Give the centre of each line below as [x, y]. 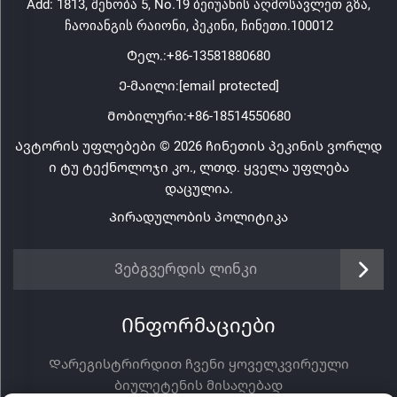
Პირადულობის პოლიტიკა [198, 217]
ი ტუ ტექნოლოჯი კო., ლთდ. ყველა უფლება [198, 167]
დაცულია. [198, 189]
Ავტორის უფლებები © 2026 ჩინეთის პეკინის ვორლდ [198, 146]
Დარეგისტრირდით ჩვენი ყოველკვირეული [198, 364]
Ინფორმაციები [198, 326]
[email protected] [229, 86]
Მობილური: [147, 116]
